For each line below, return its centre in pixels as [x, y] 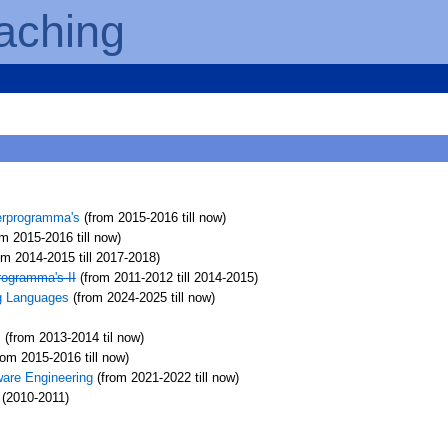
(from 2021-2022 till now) [165, 378]
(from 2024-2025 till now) [141, 298]
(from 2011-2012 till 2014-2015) [166, 278]
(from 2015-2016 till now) [152, 218]
